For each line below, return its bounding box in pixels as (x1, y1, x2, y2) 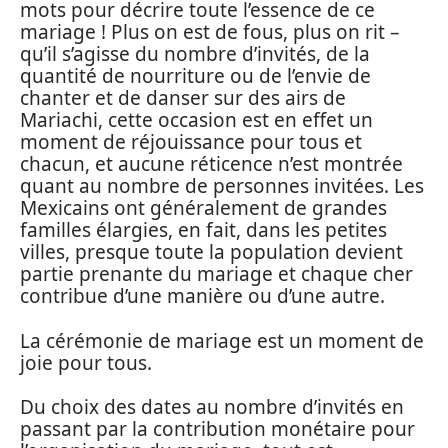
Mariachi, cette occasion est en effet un (20, 107, 373, 133)
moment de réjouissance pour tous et (20, 129, 362, 155)
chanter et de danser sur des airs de (20, 85, 346, 111)
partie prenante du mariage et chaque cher (20, 261, 413, 287)
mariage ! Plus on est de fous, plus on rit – (20, 19, 400, 45)
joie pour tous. (20, 349, 152, 376)
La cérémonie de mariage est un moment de (20, 327, 424, 354)
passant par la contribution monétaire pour (20, 416, 415, 442)
